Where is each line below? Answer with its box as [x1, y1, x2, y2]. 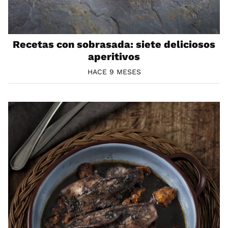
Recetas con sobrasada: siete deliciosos [13, 38, 215, 50]
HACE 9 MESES [87, 67, 141, 76]
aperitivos [88, 50, 140, 63]
